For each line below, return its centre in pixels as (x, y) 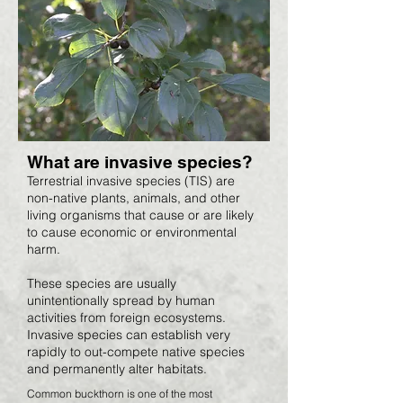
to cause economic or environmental (132, 232)
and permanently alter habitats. (119, 369)
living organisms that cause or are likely (140, 215)
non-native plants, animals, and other (134, 198)
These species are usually (102, 283)
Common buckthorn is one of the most (120, 394)
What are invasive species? (140, 162)
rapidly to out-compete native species (136, 352)
